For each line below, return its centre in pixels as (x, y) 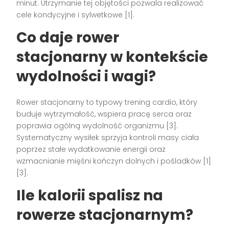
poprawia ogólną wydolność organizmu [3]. (97, 125)
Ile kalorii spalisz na (90, 195)
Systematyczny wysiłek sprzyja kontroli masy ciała (108, 137)
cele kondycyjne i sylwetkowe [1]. (76, 15)
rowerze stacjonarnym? (105, 215)
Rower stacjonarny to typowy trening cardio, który (107, 102)
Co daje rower (68, 37)
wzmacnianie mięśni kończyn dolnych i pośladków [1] (114, 161)
